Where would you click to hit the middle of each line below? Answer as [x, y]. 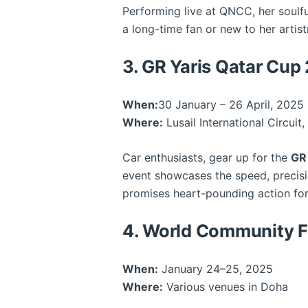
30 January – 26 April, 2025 [231, 104]
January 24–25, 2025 [216, 268]
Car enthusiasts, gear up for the [207, 157]
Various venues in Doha [225, 286]
